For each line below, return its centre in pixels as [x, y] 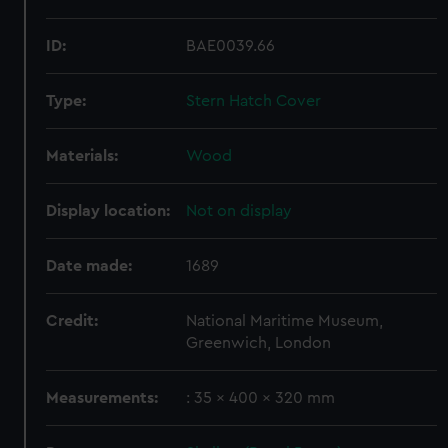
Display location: [108, 211]
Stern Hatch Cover [254, 101]
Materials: [82, 156]
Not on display [239, 211]
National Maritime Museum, [285, 321]
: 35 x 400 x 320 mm [261, 398]
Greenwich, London [259, 343]
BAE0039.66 [231, 46]
